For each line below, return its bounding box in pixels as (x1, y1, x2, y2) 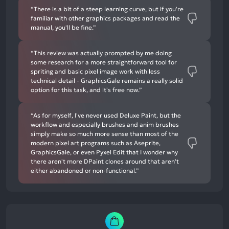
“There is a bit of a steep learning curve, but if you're (31, 5, 184, 13)
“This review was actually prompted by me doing (31, 49, 172, 57)
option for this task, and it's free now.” (31, 85, 142, 94)
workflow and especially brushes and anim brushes (31, 120, 179, 128)
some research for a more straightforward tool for (31, 58, 177, 66)
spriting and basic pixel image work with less (31, 67, 160, 75)
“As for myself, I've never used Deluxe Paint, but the (31, 111, 181, 119)
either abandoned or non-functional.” (31, 166, 139, 174)
